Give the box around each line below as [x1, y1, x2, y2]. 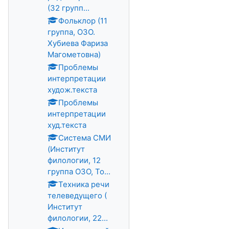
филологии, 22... [48, 213, 108, 223]
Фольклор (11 [58, 16, 107, 26]
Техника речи [58, 179, 109, 189]
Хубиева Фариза [48, 38, 108, 48]
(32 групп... [48, 3, 89, 13]
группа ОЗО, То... [48, 167, 110, 176]
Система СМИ [58, 133, 111, 143]
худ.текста [48, 120, 86, 130]
